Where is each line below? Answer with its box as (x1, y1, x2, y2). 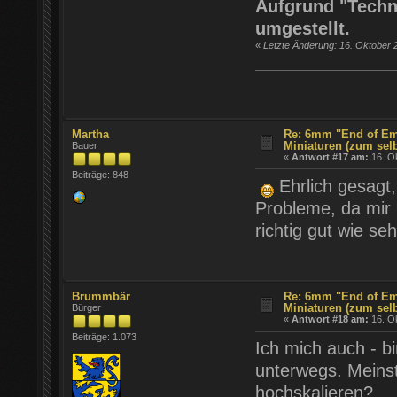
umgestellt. (254, 18, 350, 38)
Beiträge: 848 (72, 169, 129, 181)
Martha (72, 128, 110, 142)
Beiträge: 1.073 (72, 331, 137, 343)
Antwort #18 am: (292, 314, 370, 325)
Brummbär (72, 290, 131, 304)
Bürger (72, 302, 102, 314)
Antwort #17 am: (292, 152, 370, 163)
